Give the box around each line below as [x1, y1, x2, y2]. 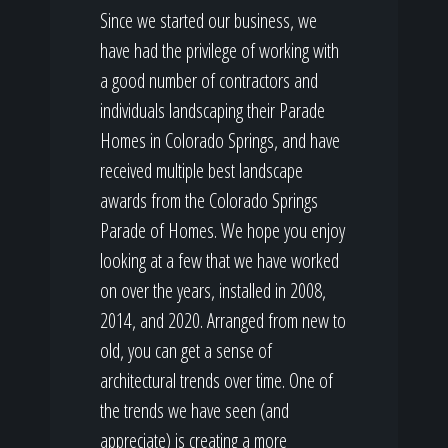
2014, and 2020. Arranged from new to [100, 307, 346, 334]
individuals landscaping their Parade [100, 97, 325, 124]
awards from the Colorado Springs [100, 187, 318, 214]
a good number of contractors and [100, 67, 318, 94]
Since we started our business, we [100, 7, 317, 34]
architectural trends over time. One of [100, 367, 333, 394]
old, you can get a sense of [100, 337, 272, 364]
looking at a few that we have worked [100, 247, 339, 274]
